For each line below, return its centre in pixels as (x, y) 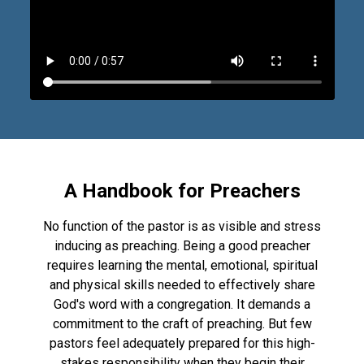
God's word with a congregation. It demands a (182, 305)
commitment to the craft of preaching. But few (182, 324)
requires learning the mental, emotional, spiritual (182, 266)
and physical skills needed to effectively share (182, 285)
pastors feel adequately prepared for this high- (182, 344)
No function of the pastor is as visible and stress (182, 227)
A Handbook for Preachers (182, 191)
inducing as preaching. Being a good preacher (182, 246)
